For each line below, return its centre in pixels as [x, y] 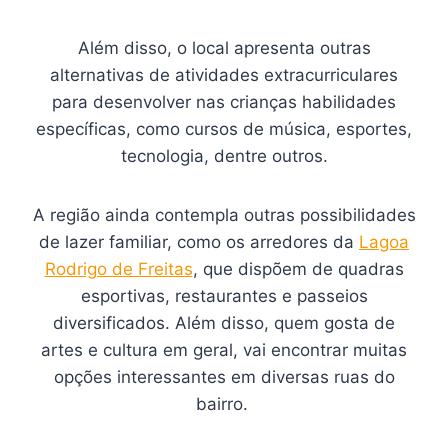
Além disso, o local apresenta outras [224, 48]
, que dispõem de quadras [298, 269]
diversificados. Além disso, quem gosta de [224, 323]
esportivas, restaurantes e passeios [224, 296]
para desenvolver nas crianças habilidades [224, 102]
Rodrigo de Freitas [118, 269]
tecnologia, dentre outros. [224, 156]
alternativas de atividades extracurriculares [224, 75]
